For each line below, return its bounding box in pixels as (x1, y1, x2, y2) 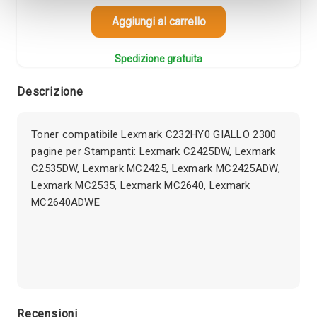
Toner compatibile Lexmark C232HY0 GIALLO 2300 (31, 127, 277, 141)
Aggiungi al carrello (111, 15, 206, 29)
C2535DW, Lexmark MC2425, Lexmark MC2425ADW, (31, 161, 280, 175)
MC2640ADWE (31, 195, 100, 209)
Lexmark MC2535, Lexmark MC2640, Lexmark (31, 178, 250, 192)
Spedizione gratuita (115, 52, 202, 64)
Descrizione (17, 84, 83, 98)
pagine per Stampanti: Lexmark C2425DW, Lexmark (31, 144, 276, 158)
